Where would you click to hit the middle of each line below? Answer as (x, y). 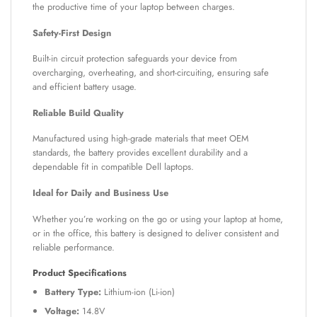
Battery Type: (73, 292)
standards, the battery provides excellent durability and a (140, 153)
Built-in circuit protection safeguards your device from (135, 59)
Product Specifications (80, 273)
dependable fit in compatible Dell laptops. (113, 167)
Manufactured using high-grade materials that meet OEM (140, 139)
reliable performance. (74, 247)
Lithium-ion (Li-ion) (138, 292)
